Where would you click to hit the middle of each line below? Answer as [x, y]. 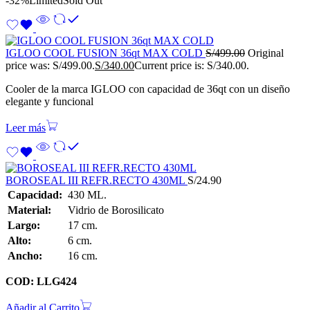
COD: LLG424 [41, 282]
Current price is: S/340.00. [192, 66]
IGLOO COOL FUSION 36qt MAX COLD [106, 53]
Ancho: [25, 256]
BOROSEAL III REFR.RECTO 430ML [97, 181]
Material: [29, 210]
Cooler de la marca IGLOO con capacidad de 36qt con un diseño [148, 89]
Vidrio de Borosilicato [115, 210]
